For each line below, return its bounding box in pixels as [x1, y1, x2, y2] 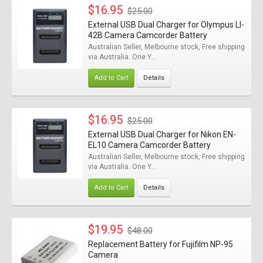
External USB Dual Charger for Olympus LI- [87, 20, 244, 29]
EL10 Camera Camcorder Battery [87, 140, 211, 150]
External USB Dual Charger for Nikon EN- [87, 130, 236, 139]
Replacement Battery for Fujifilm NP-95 [87, 240, 233, 249]
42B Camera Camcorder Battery [87, 31, 207, 40]
